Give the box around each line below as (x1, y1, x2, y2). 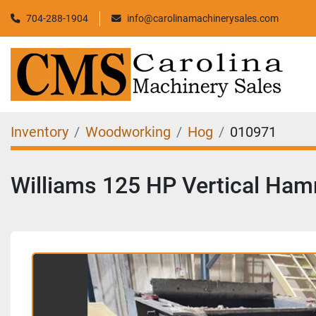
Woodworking (85, 123, 171, 140)
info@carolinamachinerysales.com (127, 12, 279, 24)
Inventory (11, 123, 68, 140)
